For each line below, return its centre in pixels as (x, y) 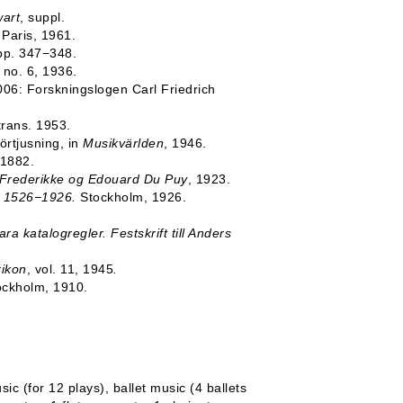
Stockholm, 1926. (133, 197)
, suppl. (42, 17)
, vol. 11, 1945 (70, 269)
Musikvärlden (123, 143)
